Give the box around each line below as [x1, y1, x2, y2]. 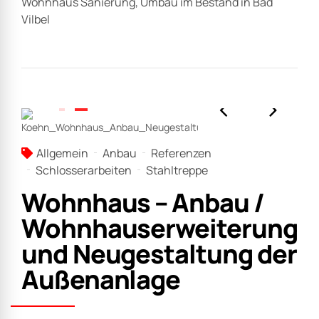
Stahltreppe [146, 162, 208, 178]
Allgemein [36, 145, 88, 161]
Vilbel [21, 11, 50, 27]
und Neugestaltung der [21, 236, 298, 271]
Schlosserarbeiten [36, 162, 132, 178]
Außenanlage [21, 261, 181, 297]
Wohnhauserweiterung [21, 210, 298, 246]
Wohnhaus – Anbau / [21, 184, 264, 220]
